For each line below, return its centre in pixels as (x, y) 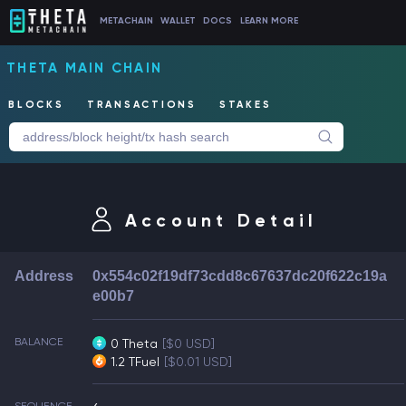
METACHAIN (126, 21)
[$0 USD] (189, 343)
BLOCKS (36, 105)
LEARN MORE (269, 21)
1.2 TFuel (135, 362)
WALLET (179, 21)
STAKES (245, 105)
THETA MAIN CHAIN (84, 68)
